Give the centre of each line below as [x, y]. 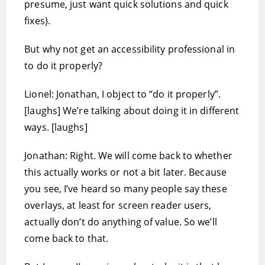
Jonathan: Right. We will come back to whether [128, 156]
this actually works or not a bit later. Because [125, 172]
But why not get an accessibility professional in [130, 49]
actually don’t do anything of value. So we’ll [121, 222]
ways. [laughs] [56, 127]
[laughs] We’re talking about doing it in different [132, 111]
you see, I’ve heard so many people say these [126, 189]
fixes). [37, 21]
